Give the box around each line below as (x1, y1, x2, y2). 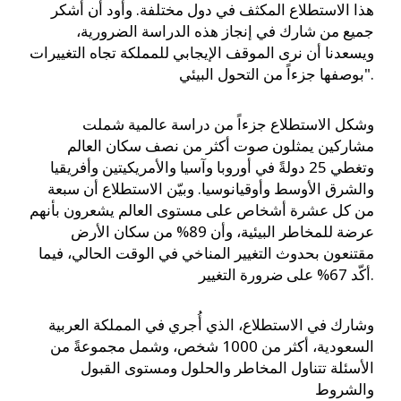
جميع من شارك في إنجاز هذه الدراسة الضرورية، (76, 21, 374, 42)
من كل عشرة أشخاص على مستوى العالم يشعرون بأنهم (30, 200, 374, 221)
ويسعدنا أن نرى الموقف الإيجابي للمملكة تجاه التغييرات (30, 42, 374, 64)
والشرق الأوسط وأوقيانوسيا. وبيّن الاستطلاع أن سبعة (47, 178, 374, 200)
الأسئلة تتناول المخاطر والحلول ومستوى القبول (81, 357, 374, 379)
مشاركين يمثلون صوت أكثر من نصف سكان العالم (67, 135, 374, 157)
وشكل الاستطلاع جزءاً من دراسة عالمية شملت (82, 114, 374, 135)
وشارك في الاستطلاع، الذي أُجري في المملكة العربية (48, 314, 374, 336)
